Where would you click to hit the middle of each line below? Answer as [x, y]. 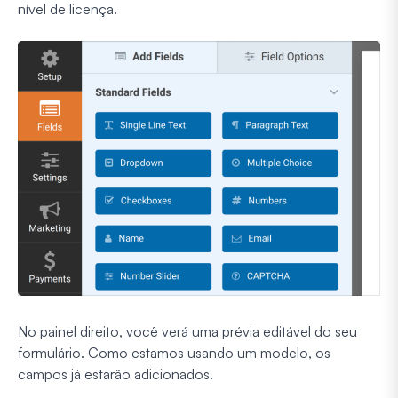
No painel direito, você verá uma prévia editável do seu [187, 332]
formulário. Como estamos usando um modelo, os [174, 353]
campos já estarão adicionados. [115, 374]
